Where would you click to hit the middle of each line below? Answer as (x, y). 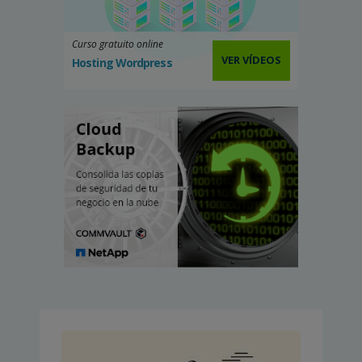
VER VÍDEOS (251, 60)
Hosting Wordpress (122, 62)
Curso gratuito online (118, 44)
